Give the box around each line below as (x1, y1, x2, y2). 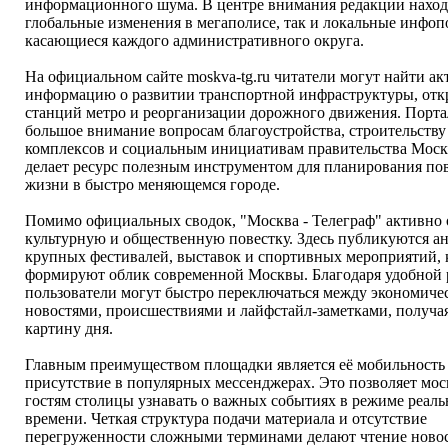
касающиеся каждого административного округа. (25, 32, 364, 49)
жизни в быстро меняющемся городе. (25, 176, 280, 193)
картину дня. (25, 320, 113, 337)
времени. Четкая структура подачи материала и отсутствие (25, 410, 427, 427)
